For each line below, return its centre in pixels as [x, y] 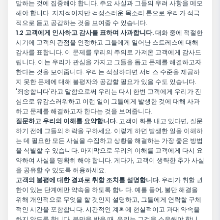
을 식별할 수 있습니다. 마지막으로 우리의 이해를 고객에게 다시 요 [109, 151]
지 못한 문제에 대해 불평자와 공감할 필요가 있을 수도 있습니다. [106, 82]
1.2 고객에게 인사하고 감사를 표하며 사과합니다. [85, 33]
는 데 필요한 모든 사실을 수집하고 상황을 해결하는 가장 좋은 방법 [109, 141]
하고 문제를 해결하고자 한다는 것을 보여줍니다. [84, 111]
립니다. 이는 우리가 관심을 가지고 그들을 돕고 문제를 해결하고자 [109, 62]
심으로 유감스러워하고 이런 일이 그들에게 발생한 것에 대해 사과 [108, 102]
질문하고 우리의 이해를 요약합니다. [67, 121]
